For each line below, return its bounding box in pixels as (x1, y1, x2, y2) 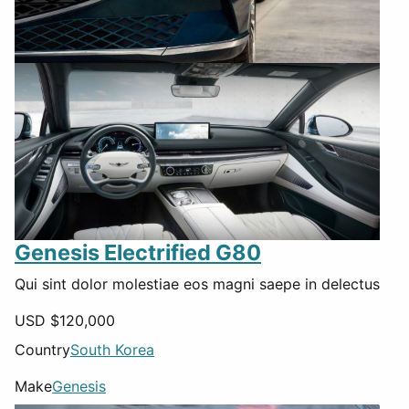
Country (15, 340, 70, 359)
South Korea (70, 340, 154, 359)
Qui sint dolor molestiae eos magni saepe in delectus (15, 274, 380, 293)
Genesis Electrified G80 (15, 238, 261, 266)
